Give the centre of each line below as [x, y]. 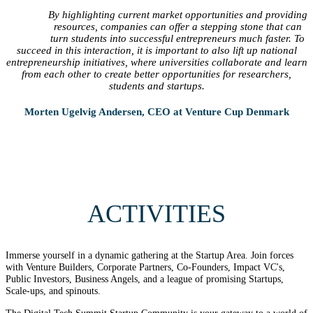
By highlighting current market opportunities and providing [177, 14]
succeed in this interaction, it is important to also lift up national [156, 50]
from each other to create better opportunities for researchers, [156, 74]
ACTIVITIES [156, 214]
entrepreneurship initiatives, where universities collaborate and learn [156, 62]
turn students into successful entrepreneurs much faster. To [177, 38]
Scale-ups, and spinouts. [53, 291]
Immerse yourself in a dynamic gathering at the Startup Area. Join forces [150, 256]
